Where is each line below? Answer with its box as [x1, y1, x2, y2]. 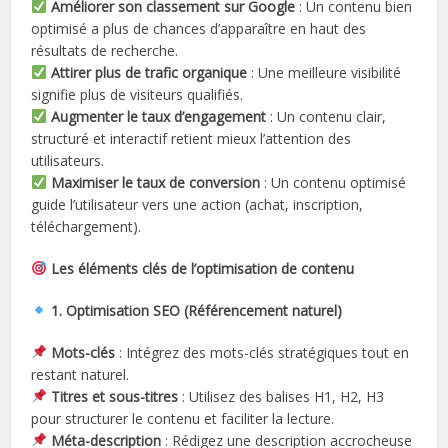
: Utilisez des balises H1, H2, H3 [178, 386, 385, 406]
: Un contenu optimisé [260, 172, 407, 192]
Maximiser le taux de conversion [51, 172, 261, 192]
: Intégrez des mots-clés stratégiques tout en [115, 342, 410, 362]
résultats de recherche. [31, 40, 179, 60]
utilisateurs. [31, 150, 105, 170]
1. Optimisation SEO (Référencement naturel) [47, 300, 343, 320]
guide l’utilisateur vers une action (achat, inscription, [31, 194, 364, 214]
